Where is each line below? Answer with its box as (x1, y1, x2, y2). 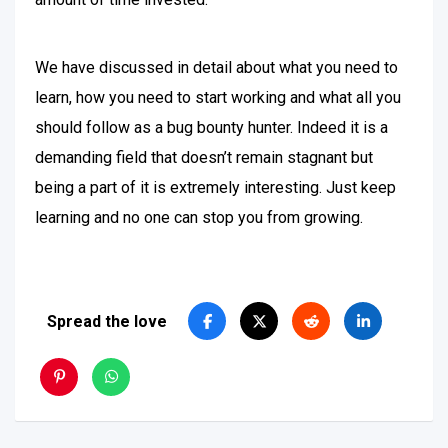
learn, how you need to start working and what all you (35, 88, 401, 107)
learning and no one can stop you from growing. (35, 208, 367, 227)
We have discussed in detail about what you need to (35, 58, 398, 77)
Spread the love (47, 311, 167, 331)
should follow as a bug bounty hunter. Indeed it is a (35, 118, 388, 137)
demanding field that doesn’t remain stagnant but (35, 148, 373, 167)
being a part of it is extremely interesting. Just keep (35, 178, 396, 197)
